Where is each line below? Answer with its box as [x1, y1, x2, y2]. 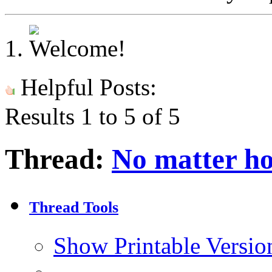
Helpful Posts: [15, 74, 157, 100]
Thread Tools [29, 199, 118, 217]
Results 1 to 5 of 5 [5, 103, 180, 129]
